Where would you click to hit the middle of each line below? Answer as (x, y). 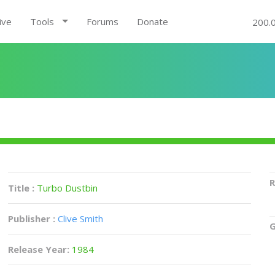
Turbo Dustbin (68, 188)
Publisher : (32, 219)
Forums (102, 21)
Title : (23, 188)
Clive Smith (81, 219)
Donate (152, 21)
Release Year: (40, 249)
